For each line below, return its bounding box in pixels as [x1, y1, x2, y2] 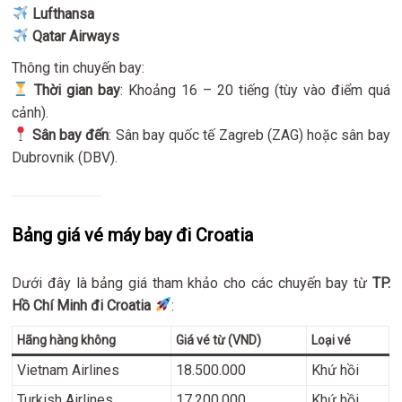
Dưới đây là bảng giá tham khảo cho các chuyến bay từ [12, 274, 372, 292]
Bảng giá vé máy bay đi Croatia [12, 223, 254, 246]
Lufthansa [31, 4, 94, 22]
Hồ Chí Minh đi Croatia [12, 296, 152, 314]
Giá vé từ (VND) [176, 332, 262, 347]
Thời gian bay [33, 81, 120, 99]
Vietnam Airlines [17, 361, 120, 379]
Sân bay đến [31, 126, 109, 144]
